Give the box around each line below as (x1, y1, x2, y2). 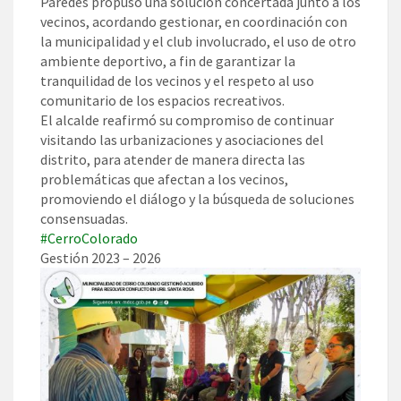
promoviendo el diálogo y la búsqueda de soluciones (40, 190, 354, 209)
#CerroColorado (40, 229, 138, 248)
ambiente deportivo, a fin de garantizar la (40, 52, 295, 71)
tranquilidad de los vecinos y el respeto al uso (40, 72, 314, 90)
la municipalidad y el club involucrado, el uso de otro (40, 32, 356, 51)
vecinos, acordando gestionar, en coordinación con (40, 13, 347, 31)
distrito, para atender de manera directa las (40, 150, 305, 169)
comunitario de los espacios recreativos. (40, 91, 285, 110)
